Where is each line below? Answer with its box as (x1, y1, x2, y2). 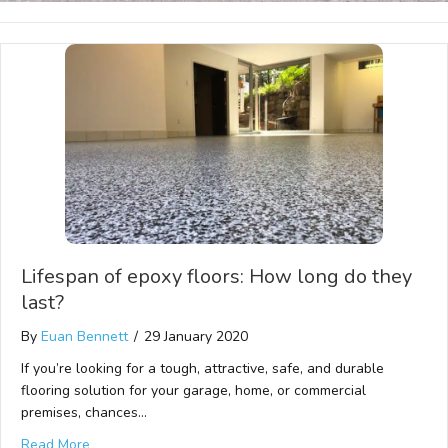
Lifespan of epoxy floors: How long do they (21, 263, 412, 290)
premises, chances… (21, 403, 147, 422)
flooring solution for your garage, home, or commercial (21, 381, 366, 400)
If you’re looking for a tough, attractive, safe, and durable (21, 359, 384, 378)
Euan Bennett (41, 327, 128, 346)
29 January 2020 (144, 327, 248, 346)
